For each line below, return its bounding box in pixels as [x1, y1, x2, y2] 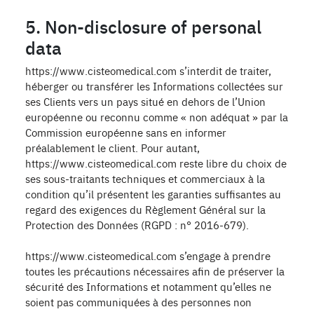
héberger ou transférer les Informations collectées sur [25, 78, 283, 93]
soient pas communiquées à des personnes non [25, 294, 252, 309]
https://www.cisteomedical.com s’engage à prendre [25, 248, 271, 263]
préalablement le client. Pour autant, [25, 140, 200, 155]
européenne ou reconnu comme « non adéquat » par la [25, 109, 288, 124]
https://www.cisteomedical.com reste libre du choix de [25, 156, 287, 170]
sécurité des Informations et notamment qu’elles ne [25, 279, 271, 294]
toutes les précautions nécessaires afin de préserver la [25, 264, 285, 278]
